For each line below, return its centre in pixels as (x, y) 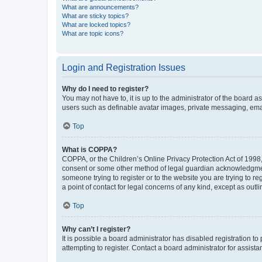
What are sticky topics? (95, 15)
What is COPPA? (89, 149)
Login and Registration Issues (124, 67)
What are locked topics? (96, 24)
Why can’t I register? (96, 229)
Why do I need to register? (105, 89)
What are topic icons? (93, 33)
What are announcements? (100, 7)
